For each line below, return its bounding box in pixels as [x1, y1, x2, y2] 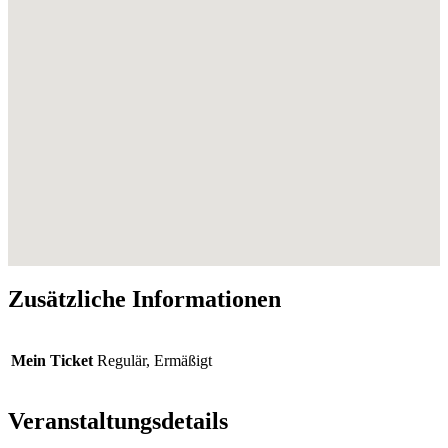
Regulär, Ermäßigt [97, 351, 212, 369]
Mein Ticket [11, 351, 93, 369]
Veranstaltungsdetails [8, 408, 228, 435]
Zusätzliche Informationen [8, 285, 281, 312]
